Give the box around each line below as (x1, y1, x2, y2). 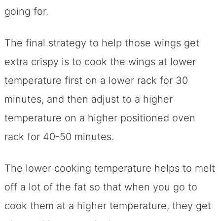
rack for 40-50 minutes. (4, 130, 114, 143)
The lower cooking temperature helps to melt (4, 162, 215, 174)
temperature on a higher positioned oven (4, 111, 195, 124)
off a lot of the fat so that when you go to (4, 181, 197, 193)
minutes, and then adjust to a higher (4, 93, 173, 105)
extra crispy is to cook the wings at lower (4, 55, 196, 68)
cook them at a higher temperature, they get (4, 199, 211, 212)
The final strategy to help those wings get (4, 37, 199, 49)
